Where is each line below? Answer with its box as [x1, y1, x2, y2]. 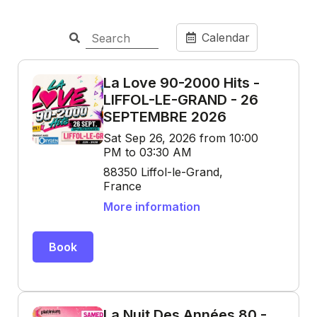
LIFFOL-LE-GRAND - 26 [103, 91, 258, 108]
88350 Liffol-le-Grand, [103, 165, 223, 179]
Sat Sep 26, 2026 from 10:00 [103, 131, 258, 145]
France [103, 179, 142, 193]
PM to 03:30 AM [103, 145, 192, 159]
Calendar [197, 30, 250, 45]
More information [103, 200, 200, 214]
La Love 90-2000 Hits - [103, 74, 260, 91]
